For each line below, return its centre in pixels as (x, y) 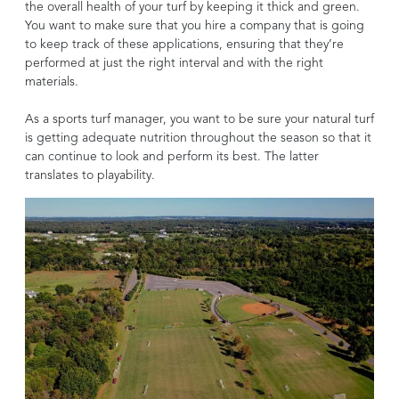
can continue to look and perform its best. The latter (172, 157)
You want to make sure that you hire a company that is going (195, 26)
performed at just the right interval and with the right (174, 64)
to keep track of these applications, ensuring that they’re (184, 45)
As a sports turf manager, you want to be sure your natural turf (199, 120)
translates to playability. (90, 176)
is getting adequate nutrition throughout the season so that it (198, 138)
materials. (52, 82)
